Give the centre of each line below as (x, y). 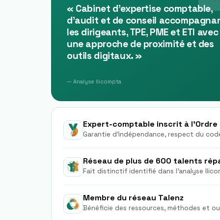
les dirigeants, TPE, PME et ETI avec (143, 32)
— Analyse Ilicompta (94, 82)
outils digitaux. (100, 55)
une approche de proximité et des (140, 44)
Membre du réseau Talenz (133, 198)
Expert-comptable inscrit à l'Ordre (150, 124)
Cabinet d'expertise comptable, (144, 8)
